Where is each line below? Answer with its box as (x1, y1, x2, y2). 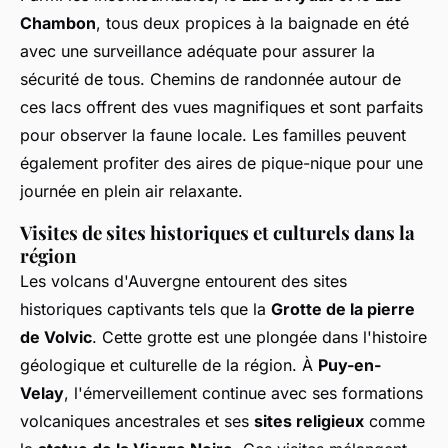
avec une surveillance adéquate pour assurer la (20, 41, 375, 62)
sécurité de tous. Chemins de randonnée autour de (20, 69, 401, 90)
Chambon (20, 13, 96, 34)
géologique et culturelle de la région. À (20, 355, 318, 376)
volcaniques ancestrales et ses (20, 411, 254, 432)
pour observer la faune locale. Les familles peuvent (20, 125, 406, 146)
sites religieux (254, 411, 364, 432)
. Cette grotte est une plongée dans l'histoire (92, 327, 427, 348)
